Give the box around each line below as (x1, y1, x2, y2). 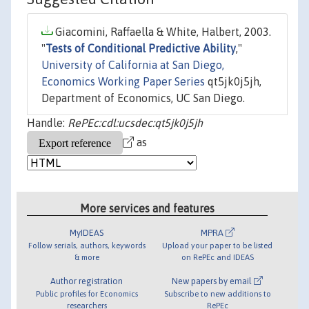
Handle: (27, 117, 68, 130)
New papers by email (172, 275, 255, 286)
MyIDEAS (70, 227, 104, 238)
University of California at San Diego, (41, 59, 224, 72)
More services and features (80, 201, 215, 215)
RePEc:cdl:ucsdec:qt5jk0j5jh (68, 117, 203, 130)
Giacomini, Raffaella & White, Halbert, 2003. (52, 26, 271, 39)
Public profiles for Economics (35, 288, 138, 298)
